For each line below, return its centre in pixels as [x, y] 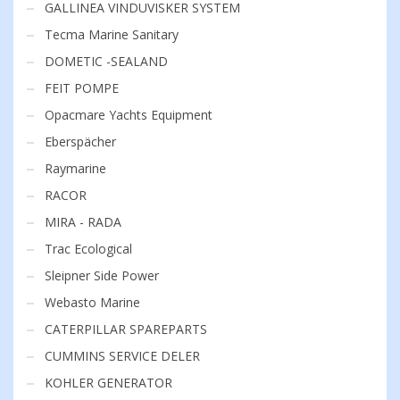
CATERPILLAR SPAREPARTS [126, 329]
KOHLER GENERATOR [108, 382]
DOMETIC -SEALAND [106, 61]
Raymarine [75, 168]
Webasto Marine [92, 302]
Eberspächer [80, 141]
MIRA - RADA [83, 221]
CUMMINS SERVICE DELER [122, 355]
